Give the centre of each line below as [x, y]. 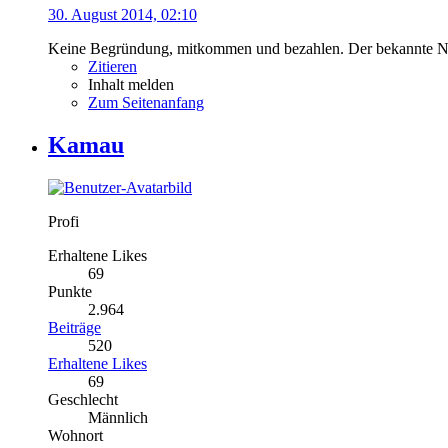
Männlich [118, 418]
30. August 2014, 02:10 [122, 15]
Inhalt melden [131, 85]
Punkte [70, 292]
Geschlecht [83, 400]
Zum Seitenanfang [146, 103]
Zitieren [112, 67]
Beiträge [74, 328]
